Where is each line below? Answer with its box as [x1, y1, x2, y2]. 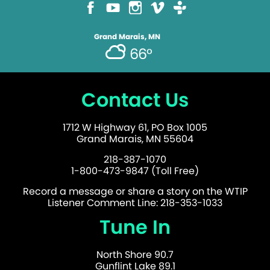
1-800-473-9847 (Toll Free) [71, 164, 199, 178]
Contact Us [81, 86, 189, 114]
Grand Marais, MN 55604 [77, 132, 193, 146]
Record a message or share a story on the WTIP [22, 184, 248, 199]
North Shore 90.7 [96, 248, 174, 262]
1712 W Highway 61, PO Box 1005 [63, 121, 207, 135]
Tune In [99, 213, 171, 241]
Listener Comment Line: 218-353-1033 [48, 196, 222, 210]
